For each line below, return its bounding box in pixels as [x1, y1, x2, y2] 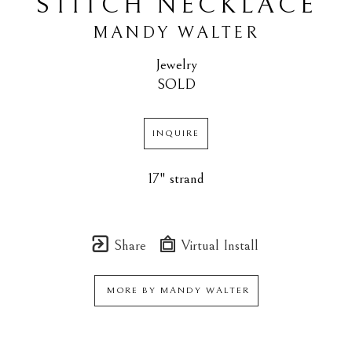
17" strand [148, 170, 204, 187]
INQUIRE [152, 128, 200, 139]
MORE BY [102, 285, 160, 296]
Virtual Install [178, 237, 258, 254]
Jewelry [156, 57, 196, 73]
